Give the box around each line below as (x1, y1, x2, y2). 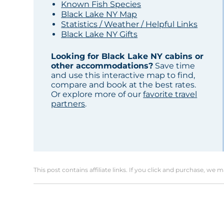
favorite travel (143, 89, 197, 99)
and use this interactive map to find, (51, 70, 195, 80)
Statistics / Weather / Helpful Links (61, 19, 198, 29)
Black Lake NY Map (61, 9, 137, 19)
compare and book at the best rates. (51, 80, 196, 90)
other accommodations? (51, 61, 153, 71)
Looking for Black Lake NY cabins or (51, 51, 204, 61)
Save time (153, 61, 195, 71)
